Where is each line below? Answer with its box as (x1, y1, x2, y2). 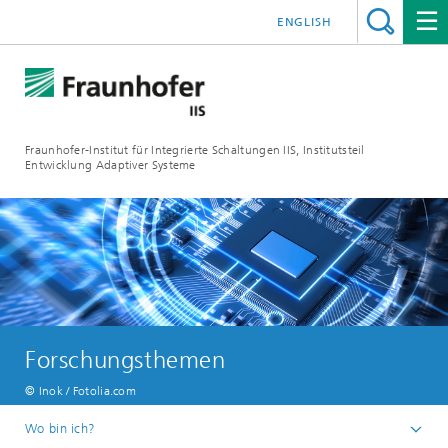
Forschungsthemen (25, 346, 226, 374)
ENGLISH (276, 15, 332, 29)
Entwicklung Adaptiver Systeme (25, 158, 196, 172)
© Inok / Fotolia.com (25, 384, 136, 398)
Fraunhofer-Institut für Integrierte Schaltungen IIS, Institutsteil (25, 143, 365, 157)
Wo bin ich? (25, 421, 96, 436)
